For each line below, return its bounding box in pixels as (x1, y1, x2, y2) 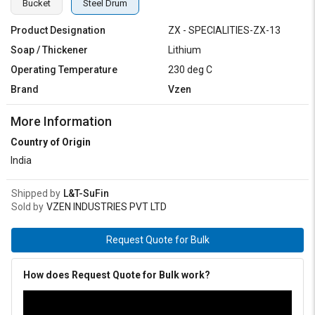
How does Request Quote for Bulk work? (23, 269, 210, 281)
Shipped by (11, 188, 60, 199)
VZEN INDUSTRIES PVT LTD (46, 201, 167, 212)
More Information (11, 114, 112, 129)
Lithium (168, 44, 201, 56)
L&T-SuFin (63, 188, 109, 199)
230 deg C (168, 64, 212, 75)
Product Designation (11, 25, 105, 36)
